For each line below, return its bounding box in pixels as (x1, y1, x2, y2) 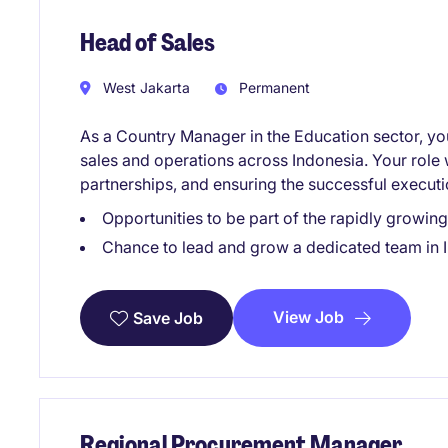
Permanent (235, 79, 310, 97)
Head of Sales (80, 26, 215, 58)
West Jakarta (99, 79, 190, 97)
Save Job (133, 307, 203, 328)
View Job (273, 307, 344, 328)
